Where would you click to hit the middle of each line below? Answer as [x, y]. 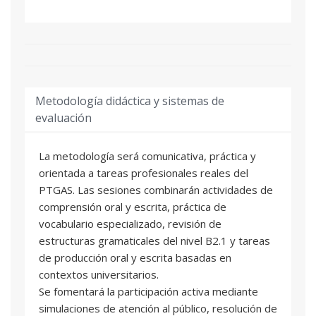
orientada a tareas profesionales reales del [144, 172]
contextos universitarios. [99, 274]
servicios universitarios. [96, 45]
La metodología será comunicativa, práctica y [147, 156]
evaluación [63, 117]
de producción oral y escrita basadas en [135, 257]
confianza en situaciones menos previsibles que [154, 12]
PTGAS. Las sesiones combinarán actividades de [156, 189]
